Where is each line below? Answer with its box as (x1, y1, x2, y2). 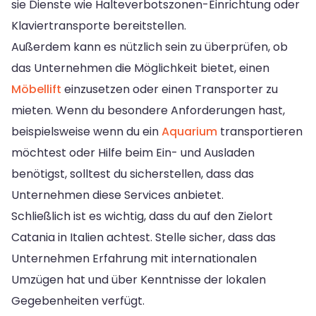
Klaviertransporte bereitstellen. (11, 17, 186, 34)
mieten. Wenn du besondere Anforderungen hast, (11, 102, 285, 119)
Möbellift (11, 80, 61, 97)
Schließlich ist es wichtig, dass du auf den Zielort (11, 207, 273, 224)
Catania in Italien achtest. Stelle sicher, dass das (11, 229, 276, 245)
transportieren (217, 123, 303, 140)
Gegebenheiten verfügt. (11, 292, 145, 309)
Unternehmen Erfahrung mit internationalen (11, 250, 257, 267)
